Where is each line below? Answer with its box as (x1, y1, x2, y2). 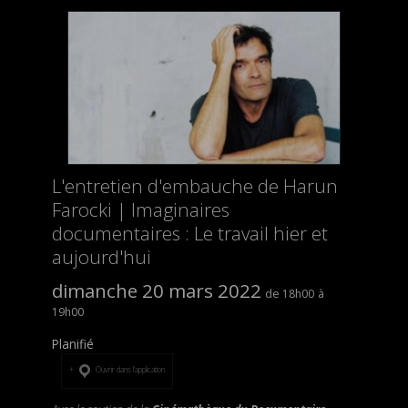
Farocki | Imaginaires (51, 197, 229, 223)
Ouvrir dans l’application (94, 363, 165, 374)
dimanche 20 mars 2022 (51, 278, 261, 304)
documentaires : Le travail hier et (51, 220, 328, 247)
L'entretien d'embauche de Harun (51, 173, 338, 199)
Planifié (51, 335, 94, 353)
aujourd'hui (51, 244, 151, 270)
